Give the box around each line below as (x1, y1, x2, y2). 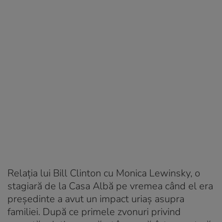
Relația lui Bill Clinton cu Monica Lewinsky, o (7, 166, 200, 180)
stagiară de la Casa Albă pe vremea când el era (7, 179, 213, 193)
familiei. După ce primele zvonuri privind (7, 205, 181, 219)
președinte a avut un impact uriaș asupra (7, 192, 184, 206)
